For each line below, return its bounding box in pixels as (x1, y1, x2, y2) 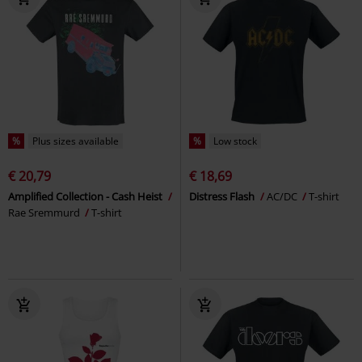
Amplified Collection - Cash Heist (8, 188, 165, 204)
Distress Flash (189, 188, 257, 204)
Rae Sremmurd (8, 204, 82, 220)
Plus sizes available (32, 133, 119, 148)
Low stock (213, 133, 257, 148)
